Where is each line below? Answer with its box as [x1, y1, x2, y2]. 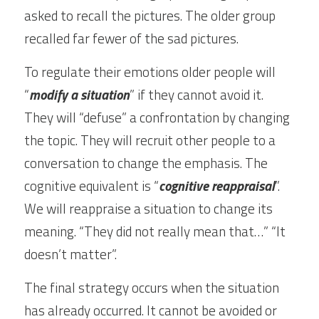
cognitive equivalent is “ [24, 175, 159, 196]
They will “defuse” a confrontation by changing [24, 107, 290, 127]
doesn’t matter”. [24, 244, 117, 264]
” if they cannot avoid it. [130, 84, 263, 105]
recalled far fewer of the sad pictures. [24, 28, 239, 48]
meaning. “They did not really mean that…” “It [24, 221, 286, 241]
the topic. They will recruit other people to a [24, 130, 276, 150]
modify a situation [29, 84, 130, 105]
